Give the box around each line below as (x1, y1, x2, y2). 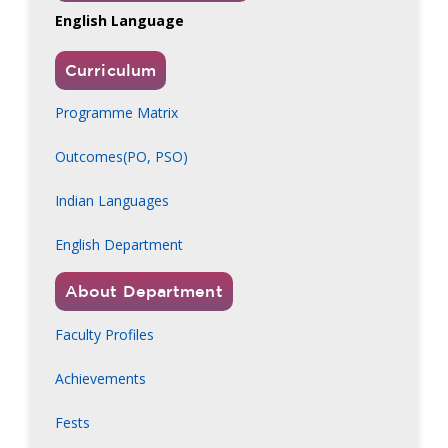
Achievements (55, 368, 146, 388)
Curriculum (65, 60, 156, 79)
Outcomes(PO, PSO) (55, 147, 188, 167)
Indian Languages (55, 191, 169, 211)
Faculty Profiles (55, 324, 154, 344)
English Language (55, 11, 184, 31)
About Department (65, 282, 223, 301)
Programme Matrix (55, 103, 178, 123)
